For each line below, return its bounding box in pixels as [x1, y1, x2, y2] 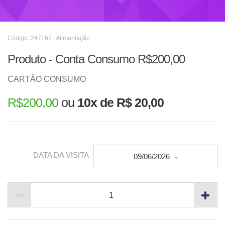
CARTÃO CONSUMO [8, 75, 86, 83]
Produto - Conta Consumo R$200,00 [8, 52, 185, 66]
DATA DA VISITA [33, 151, 89, 160]
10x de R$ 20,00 [77, 95, 164, 109]
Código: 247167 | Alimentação [8, 35, 90, 42]
